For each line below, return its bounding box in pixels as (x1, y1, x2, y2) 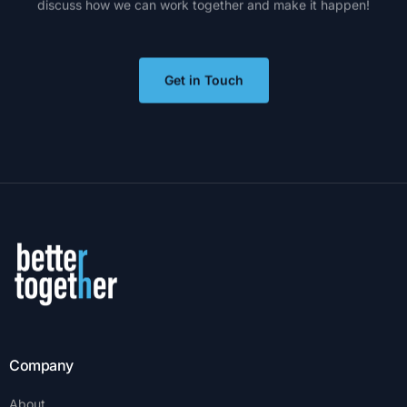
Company (9, 356, 74, 375)
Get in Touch (164, 72, 243, 88)
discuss (37, 4, 82, 20)
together (193, 4, 243, 20)
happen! (321, 4, 370, 20)
